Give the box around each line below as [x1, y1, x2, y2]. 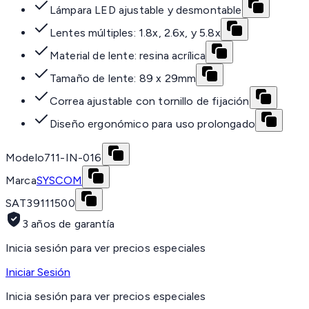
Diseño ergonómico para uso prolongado [50, 117, 255, 131]
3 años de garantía [22, 217, 114, 231]
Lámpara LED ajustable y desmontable [50, 3, 242, 17]
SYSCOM [36, 174, 82, 188]
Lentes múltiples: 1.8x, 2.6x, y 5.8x [50, 26, 221, 40]
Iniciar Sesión [6, 266, 70, 279]
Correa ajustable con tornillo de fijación [50, 94, 250, 108]
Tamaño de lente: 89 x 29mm [50, 72, 197, 86]
